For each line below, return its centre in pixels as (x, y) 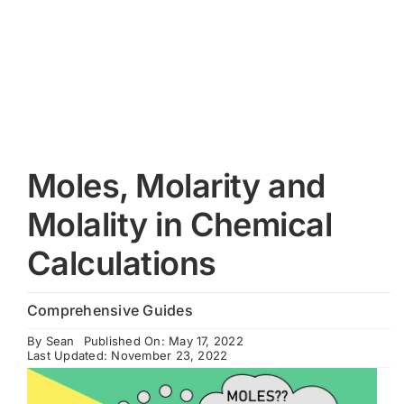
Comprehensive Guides (110, 310)
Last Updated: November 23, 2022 (127, 355)
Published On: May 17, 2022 (163, 341)
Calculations (121, 263)
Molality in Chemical (179, 225)
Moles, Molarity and (176, 186)
